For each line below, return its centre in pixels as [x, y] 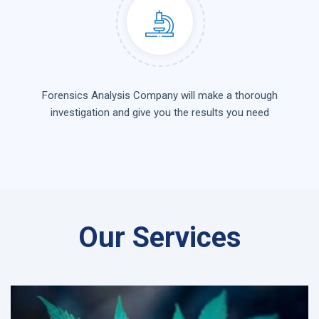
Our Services [159, 237]
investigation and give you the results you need [159, 113]
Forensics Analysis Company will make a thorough [159, 95]
